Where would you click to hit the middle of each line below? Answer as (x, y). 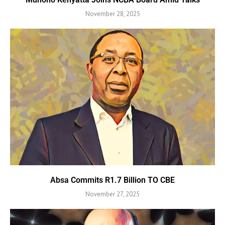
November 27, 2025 (113, 194)
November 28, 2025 (113, 14)
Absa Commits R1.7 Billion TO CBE (113, 180)
